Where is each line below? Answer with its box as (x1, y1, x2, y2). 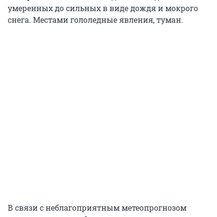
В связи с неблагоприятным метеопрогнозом (8, 202, 186, 213)
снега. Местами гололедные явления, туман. (8, 14, 183, 25)
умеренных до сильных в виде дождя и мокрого (8, 2, 198, 13)
